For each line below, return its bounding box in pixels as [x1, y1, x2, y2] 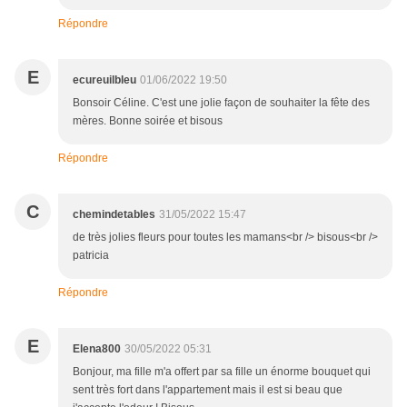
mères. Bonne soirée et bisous [73, 114, 223, 128]
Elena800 [73, 342, 121, 356]
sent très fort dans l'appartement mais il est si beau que [73, 383, 342, 397]
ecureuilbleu [73, 74, 136, 87]
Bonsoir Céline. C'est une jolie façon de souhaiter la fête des [73, 96, 370, 110]
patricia [73, 249, 109, 263]
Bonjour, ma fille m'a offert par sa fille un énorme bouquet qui [73, 365, 371, 379]
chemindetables [73, 208, 155, 222]
